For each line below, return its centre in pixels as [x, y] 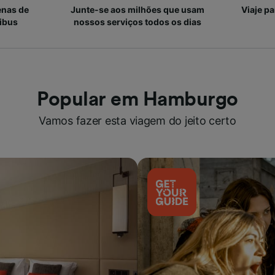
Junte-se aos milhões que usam [137, 10]
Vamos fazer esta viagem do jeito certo [137, 121]
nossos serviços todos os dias [137, 22]
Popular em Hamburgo [137, 99]
